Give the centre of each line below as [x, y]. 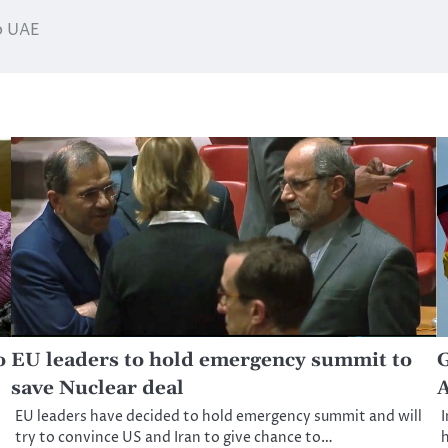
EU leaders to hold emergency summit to [212, 361]
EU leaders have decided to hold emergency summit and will [219, 417]
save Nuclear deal [98, 389]
